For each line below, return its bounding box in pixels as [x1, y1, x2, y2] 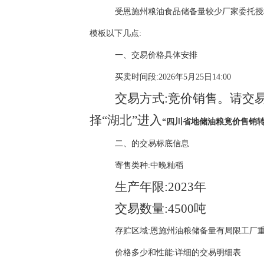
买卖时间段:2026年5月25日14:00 [114, 72, 231, 81]
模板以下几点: [90, 29, 141, 38]
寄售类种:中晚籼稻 [114, 161, 183, 170]
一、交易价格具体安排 [114, 51, 197, 60]
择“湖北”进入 [90, 113, 162, 127]
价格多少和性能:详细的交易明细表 [114, 248, 241, 257]
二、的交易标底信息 [114, 139, 189, 148]
